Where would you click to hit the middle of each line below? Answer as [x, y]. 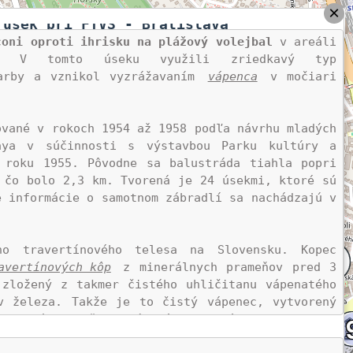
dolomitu [305, 319]
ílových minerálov [195, 319]
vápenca [232, 76]
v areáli [305, 42]
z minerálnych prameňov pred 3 [225, 267]
